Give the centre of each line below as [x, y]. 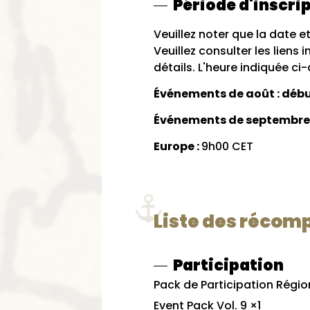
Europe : [177, 146]
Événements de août [215, 94]
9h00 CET [227, 146]
